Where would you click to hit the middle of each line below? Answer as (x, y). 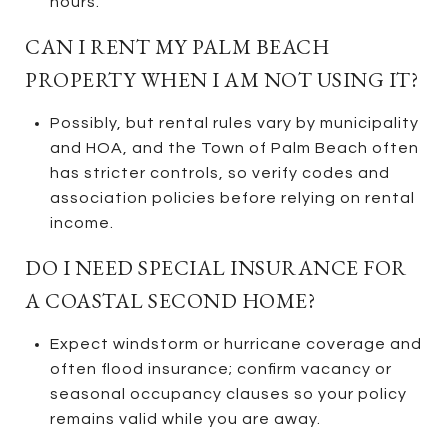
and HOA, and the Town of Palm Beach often (234, 147)
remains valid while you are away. (185, 418)
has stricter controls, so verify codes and (219, 172)
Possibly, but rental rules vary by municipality (234, 122)
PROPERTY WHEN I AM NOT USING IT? (221, 79)
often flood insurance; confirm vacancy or (220, 368)
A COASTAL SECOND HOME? (170, 300)
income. (81, 222)
